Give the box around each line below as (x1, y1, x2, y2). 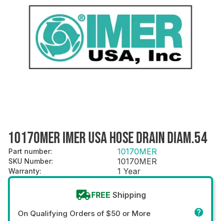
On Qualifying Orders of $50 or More (18, 208, 150, 218)
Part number (8, 147, 50, 155)
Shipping (112, 189, 146, 200)
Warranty (8, 166, 39, 175)
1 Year (117, 166, 141, 176)
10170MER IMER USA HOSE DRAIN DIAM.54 (8, 128, 207, 148)
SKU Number (8, 156, 51, 165)
